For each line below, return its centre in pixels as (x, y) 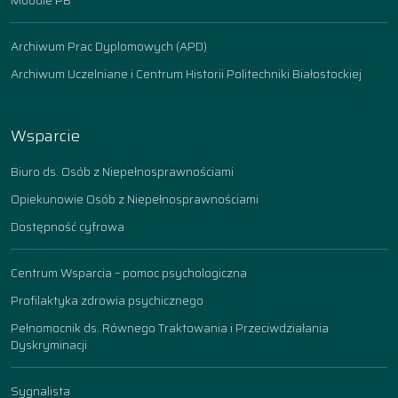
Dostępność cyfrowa (68, 227)
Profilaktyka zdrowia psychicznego (107, 301)
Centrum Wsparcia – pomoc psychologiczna (129, 273)
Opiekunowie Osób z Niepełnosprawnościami (135, 199)
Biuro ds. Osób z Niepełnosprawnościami (122, 172)
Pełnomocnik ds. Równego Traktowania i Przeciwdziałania (170, 328)
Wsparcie (45, 136)
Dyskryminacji (49, 345)
